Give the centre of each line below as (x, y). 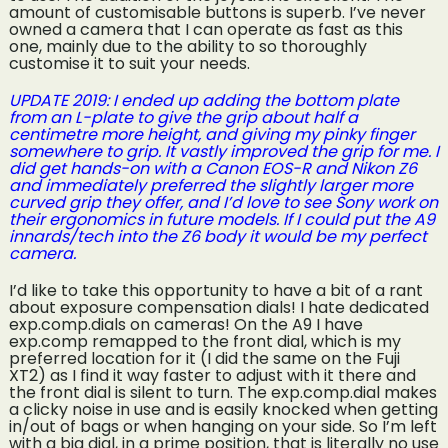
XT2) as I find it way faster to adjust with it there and (212, 376)
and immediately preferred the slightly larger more (210, 186)
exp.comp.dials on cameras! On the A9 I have (185, 325)
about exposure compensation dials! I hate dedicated (218, 308)
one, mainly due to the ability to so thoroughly (187, 47)
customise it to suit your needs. (129, 64)
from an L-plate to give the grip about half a (183, 118)
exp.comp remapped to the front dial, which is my (204, 342)
